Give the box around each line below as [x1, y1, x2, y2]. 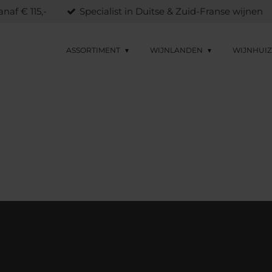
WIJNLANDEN [150, 46, 205, 55]
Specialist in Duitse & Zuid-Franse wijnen [80, 5, 263, 17]
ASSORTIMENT [66, 46, 123, 55]
